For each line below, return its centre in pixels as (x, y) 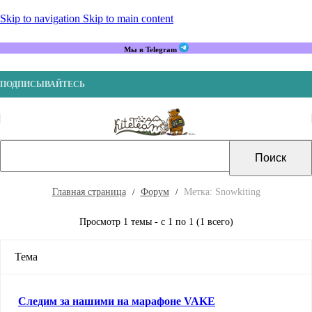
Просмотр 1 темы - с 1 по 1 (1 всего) (156, 221)
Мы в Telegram (151, 49)
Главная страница (89, 192)
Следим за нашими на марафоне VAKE (117, 301)
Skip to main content (128, 18)
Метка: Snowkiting (222, 192)
